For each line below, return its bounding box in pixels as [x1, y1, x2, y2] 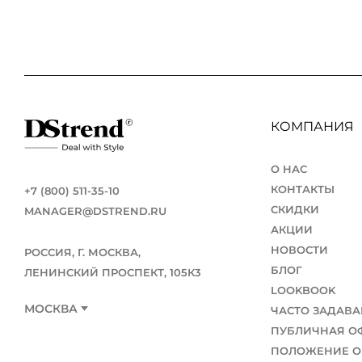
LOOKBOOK [271, 284, 336, 297]
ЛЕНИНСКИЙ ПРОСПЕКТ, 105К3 [24, 266, 201, 280]
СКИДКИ [271, 203, 320, 217]
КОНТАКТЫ [271, 183, 335, 196]
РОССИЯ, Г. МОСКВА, [24, 246, 141, 259]
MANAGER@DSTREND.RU [24, 204, 166, 218]
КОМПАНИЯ [271, 119, 358, 135]
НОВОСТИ [271, 243, 329, 257]
